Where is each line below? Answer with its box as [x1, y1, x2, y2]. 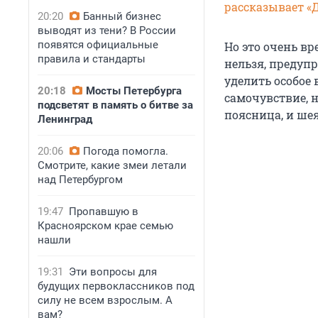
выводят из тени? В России [38, 24, 176, 37]
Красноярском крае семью [38, 219, 173, 232]
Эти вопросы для [69, 265, 157, 278]
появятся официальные [38, 38, 158, 51]
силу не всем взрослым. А [38, 294, 172, 307]
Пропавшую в [69, 205, 138, 218]
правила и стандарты [38, 53, 146, 65]
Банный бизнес [83, 10, 161, 23]
